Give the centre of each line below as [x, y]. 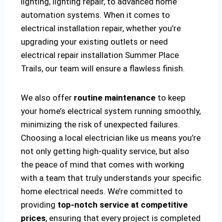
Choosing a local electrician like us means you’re [111, 138]
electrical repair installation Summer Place [100, 55]
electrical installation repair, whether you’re [101, 28]
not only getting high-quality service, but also [105, 151]
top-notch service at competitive [123, 205]
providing [39, 205]
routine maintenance [114, 98]
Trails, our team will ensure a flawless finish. [103, 69]
